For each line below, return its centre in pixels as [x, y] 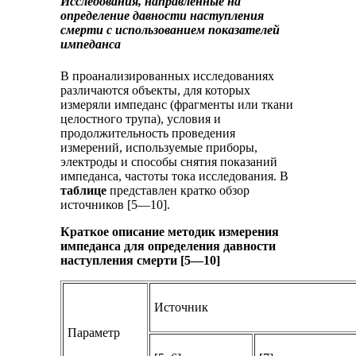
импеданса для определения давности [168, 246]
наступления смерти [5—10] [141, 260]
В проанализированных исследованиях [168, 75]
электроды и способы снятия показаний [169, 161]
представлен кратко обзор [178, 190]
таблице [84, 190]
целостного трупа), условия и [141, 118]
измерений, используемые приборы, [159, 147]
